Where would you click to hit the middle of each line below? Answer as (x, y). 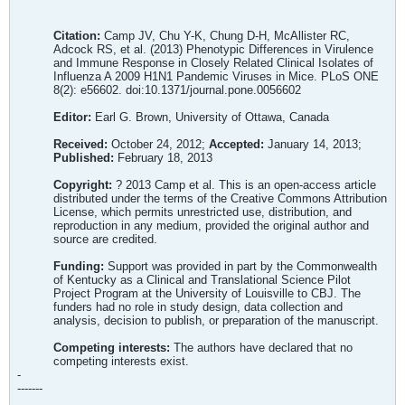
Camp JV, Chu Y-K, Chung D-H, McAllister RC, (227, 36)
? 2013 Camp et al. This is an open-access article (244, 185)
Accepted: (236, 144)
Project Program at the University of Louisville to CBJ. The (207, 293)
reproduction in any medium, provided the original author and (211, 226)
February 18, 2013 (163, 158)
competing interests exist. (121, 361)
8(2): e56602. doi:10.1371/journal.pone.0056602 (177, 90)
